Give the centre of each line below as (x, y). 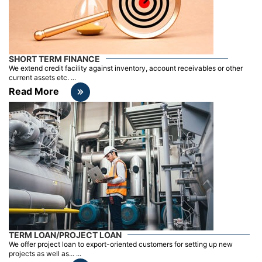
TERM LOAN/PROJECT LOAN (65, 235)
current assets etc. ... (42, 77)
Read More (34, 91)
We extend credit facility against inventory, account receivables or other (126, 68)
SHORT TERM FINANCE (54, 58)
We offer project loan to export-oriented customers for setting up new (121, 244)
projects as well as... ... (45, 253)
